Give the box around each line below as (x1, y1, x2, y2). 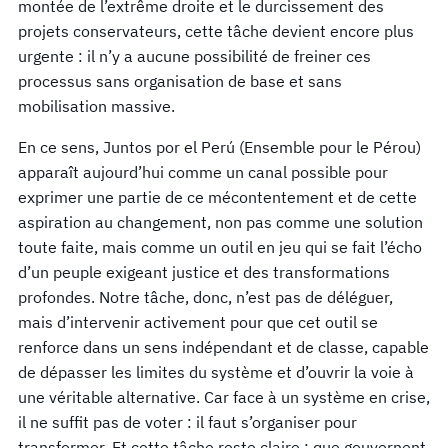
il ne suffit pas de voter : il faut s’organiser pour (18, 411, 357, 432)
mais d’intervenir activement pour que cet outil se (18, 311, 378, 332)
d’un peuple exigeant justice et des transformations (18, 261, 390, 282)
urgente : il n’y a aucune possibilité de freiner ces (18, 45, 371, 66)
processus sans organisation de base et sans (18, 70, 342, 91)
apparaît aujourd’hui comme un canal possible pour (18, 161, 388, 182)
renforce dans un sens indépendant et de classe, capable (18, 336, 429, 357)
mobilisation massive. (18, 95, 175, 116)
